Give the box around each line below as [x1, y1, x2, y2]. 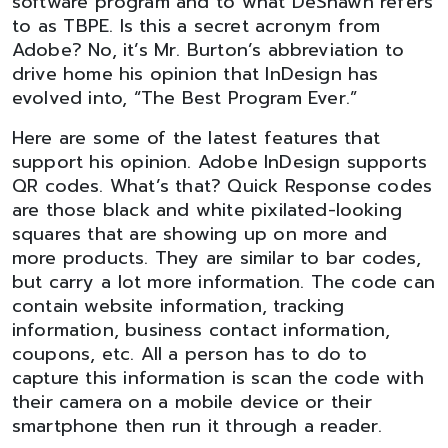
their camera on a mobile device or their [12, 388, 372, 416]
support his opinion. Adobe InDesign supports [12, 148, 428, 176]
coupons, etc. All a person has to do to [12, 340, 367, 368]
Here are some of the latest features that [12, 124, 380, 152]
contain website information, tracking [12, 292, 345, 320]
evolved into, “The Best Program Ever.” [12, 84, 358, 112]
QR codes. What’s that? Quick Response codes [12, 172, 433, 200]
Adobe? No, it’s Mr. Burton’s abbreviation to [12, 36, 405, 64]
